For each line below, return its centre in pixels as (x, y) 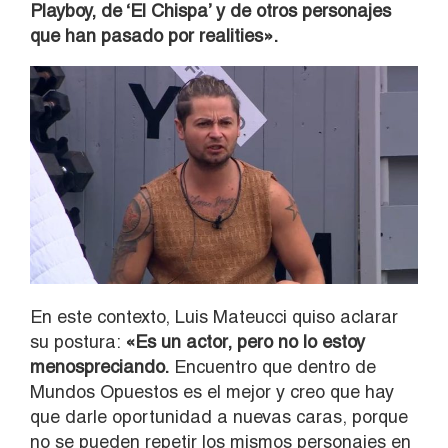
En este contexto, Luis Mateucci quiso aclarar (214, 316)
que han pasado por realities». (154, 35)
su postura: (77, 341)
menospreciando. (99, 366)
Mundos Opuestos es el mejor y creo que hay (212, 391)
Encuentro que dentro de (272, 366)
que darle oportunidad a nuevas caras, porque (219, 416)
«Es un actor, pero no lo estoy (245, 341)
